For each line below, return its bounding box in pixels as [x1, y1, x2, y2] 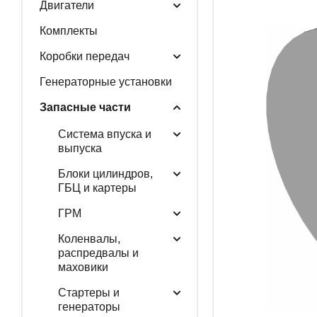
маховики [57, 260, 108, 273]
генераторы [57, 300, 120, 313]
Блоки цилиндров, [57, 167, 153, 180]
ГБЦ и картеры [57, 181, 137, 194]
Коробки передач [39, 50, 129, 62]
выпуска [57, 142, 102, 154]
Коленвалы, [57, 232, 120, 245]
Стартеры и [57, 286, 120, 299]
